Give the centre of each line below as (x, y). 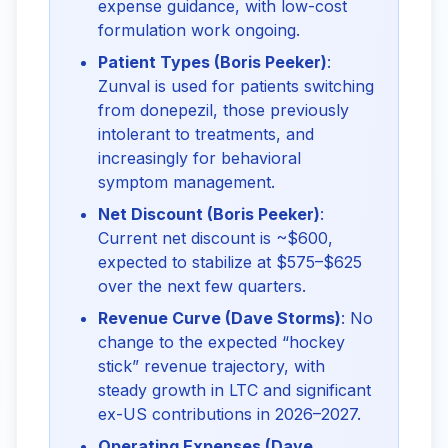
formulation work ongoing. (199, 30)
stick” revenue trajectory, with (211, 366)
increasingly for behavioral (199, 158)
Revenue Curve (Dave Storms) (219, 318)
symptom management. (186, 182)
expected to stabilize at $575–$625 (230, 262)
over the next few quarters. (202, 286)
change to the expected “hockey (221, 342)
